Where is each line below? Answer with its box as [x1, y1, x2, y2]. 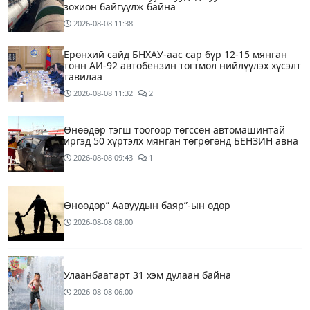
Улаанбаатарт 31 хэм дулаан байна [64, 268, 231, 282]
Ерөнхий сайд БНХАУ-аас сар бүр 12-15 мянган [64, 47, 287, 61]
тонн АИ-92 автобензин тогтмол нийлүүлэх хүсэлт [64, 58, 301, 72]
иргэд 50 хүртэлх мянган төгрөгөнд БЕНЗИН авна [64, 134, 298, 147]
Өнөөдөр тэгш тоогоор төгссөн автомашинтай [64, 122, 285, 136]
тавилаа [64, 69, 102, 83]
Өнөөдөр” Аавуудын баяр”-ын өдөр [64, 198, 230, 212]
